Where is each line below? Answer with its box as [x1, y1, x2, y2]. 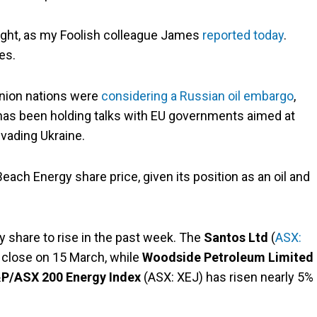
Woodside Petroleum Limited [142, 250, 313, 265]
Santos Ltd [204, 230, 268, 246]
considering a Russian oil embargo [101, 88, 294, 104]
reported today [202, 28, 284, 43]
